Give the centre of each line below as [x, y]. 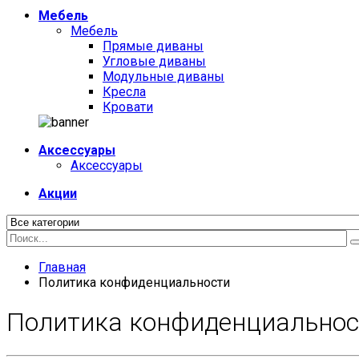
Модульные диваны [163, 77]
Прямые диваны [153, 46]
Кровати [128, 107]
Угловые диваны [154, 61]
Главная [62, 267]
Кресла [124, 92]
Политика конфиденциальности [134, 282]
